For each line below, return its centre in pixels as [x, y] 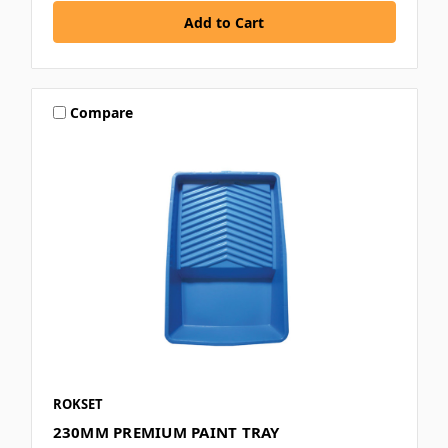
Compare [102, 112]
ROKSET [77, 404]
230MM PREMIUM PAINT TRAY [166, 432]
